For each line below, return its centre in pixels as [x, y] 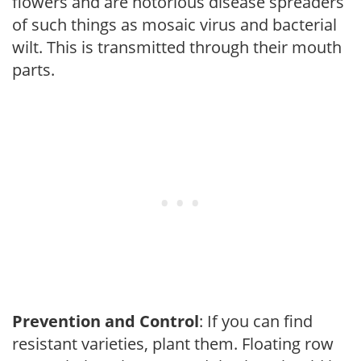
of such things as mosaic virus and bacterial [174, 24]
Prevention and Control [106, 321]
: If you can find [256, 321]
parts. [33, 69]
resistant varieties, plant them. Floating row [173, 343]
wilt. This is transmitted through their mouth [177, 47]
